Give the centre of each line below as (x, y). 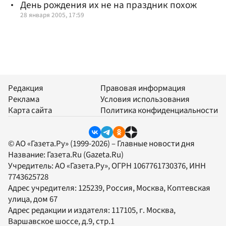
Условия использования (145, 100)
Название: (27, 155)
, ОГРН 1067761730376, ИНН (157, 166)
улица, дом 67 (33, 200)
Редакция (26, 89)
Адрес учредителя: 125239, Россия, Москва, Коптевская (109, 188)
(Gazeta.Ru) (103, 155)
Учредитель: (32, 166)
